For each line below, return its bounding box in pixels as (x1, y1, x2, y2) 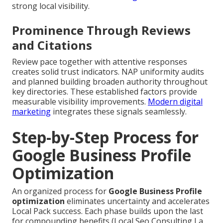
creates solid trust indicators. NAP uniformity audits (12, 66, 204, 78)
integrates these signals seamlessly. (51, 106, 187, 117)
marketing (12, 106, 51, 117)
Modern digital (148, 96, 203, 108)
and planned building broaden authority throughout (12, 76, 208, 88)
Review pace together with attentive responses (12, 56, 187, 68)
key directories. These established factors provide (12, 86, 197, 98)
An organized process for (12, 186, 109, 197)
